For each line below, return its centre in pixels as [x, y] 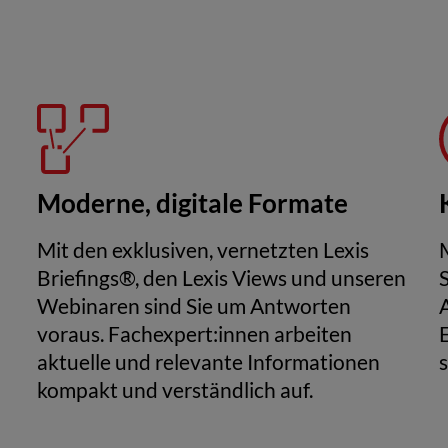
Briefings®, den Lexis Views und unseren [221, 278]
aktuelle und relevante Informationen [208, 362]
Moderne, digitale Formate [192, 203]
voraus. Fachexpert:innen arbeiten [194, 334]
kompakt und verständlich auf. [174, 390]
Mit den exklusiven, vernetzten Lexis [202, 250]
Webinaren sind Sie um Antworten [193, 306]
